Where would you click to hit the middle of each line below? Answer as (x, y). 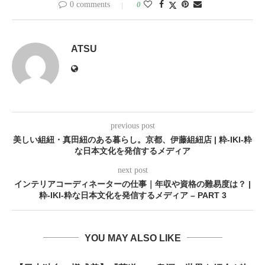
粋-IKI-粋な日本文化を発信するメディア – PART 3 (132, 195)
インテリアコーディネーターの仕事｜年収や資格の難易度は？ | (132, 184)
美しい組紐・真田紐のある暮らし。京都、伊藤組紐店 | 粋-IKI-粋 (132, 139)
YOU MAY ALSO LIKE (132, 238)
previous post (132, 125)
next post (132, 170)
